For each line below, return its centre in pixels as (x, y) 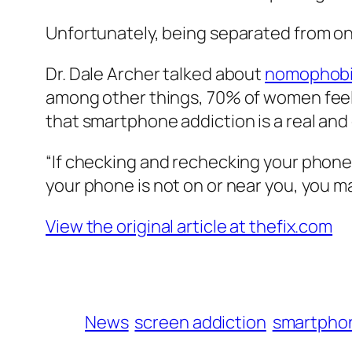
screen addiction (200, 322)
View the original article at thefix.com (189, 226)
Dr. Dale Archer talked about (156, 73)
